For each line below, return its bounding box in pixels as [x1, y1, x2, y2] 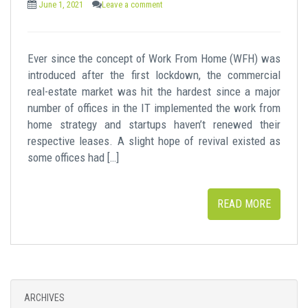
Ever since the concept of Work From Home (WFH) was [27, 51, 280, 65]
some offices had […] [27, 150, 119, 164]
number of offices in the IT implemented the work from [27, 100, 280, 115]
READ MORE [217, 197, 271, 210]
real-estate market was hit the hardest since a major [27, 84, 280, 98]
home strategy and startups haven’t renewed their [27, 117, 280, 131]
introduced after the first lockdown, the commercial [27, 67, 280, 82]
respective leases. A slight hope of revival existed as [27, 133, 280, 148]
